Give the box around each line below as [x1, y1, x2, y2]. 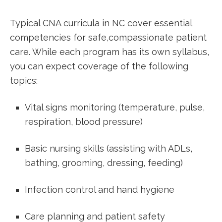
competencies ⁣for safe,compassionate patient [10, 32, 207, 43]
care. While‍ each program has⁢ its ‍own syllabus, [10, 47, 209, 57]
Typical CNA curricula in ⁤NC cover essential [10, 18, 192, 28]
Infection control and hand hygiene [25, 184, 174, 195]
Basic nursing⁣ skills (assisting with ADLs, [25, 143, 192, 154]
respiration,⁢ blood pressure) [25, 116, 143, 127]
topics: [10, 75, 38, 86]
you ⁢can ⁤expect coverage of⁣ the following [10, 61, 188, 71]
